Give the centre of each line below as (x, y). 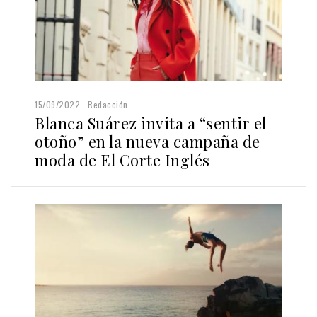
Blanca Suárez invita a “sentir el (151, 123)
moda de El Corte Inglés (122, 160)
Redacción (108, 105)
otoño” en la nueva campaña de (148, 142)
